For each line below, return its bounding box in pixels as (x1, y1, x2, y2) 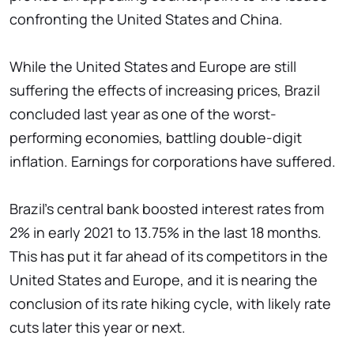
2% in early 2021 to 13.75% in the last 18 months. (9, 223, 322, 243)
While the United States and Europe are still (9, 57, 296, 77)
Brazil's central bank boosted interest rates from (9, 199, 324, 219)
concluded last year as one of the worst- (9, 104, 277, 124)
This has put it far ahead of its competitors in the (9, 247, 328, 266)
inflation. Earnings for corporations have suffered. (9, 152, 336, 171)
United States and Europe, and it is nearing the (9, 270, 318, 290)
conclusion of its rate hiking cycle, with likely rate (9, 294, 331, 314)
